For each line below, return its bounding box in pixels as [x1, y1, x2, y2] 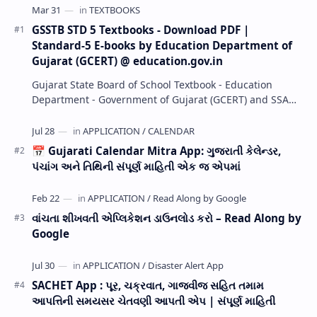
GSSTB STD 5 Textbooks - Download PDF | [32, 22, 249, 37]
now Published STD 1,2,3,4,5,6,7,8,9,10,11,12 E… [32, 107, 258, 121]
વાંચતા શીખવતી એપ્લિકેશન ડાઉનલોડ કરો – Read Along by [32, 210, 301, 225]
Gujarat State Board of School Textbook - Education [32, 77, 272, 91]
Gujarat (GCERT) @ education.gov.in [32, 53, 223, 68]
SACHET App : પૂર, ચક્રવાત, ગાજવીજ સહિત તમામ [32, 277, 264, 292]
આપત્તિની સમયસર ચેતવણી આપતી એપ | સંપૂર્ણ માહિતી [32, 293, 275, 308]
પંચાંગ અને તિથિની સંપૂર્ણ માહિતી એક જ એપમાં [32, 158, 241, 173]
